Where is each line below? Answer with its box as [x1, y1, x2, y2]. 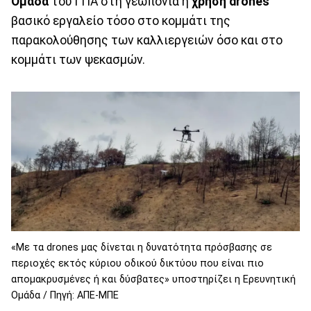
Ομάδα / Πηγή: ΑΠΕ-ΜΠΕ [11, 289, 119, 301]
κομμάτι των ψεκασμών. [11, 52, 145, 67]
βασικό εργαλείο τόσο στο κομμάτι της [11, 13, 230, 28]
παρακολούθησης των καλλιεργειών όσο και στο [11, 33, 283, 47]
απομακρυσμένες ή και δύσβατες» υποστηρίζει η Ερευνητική [11, 273, 296, 285]
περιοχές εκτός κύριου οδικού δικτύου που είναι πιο [11, 257, 264, 269]
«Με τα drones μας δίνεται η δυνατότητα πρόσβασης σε [11, 241, 272, 253]
